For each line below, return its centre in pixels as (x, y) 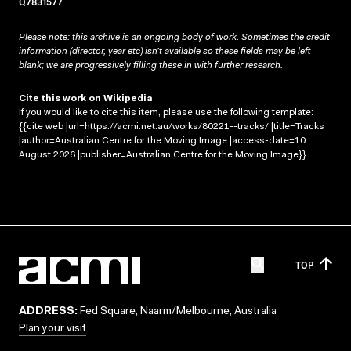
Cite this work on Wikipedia (86, 98)
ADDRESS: (48, 312)
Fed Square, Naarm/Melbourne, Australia (177, 312)
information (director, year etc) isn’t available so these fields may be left (165, 51)
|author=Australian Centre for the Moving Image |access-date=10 (162, 141)
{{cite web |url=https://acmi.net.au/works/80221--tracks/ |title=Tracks (172, 127)
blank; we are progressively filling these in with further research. (151, 65)
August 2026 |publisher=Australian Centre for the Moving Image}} (163, 155)
